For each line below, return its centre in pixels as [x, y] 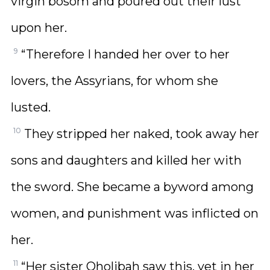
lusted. [31, 107]
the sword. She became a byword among [132, 187]
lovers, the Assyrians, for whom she [115, 81]
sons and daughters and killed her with [126, 160]
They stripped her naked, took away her [142, 134]
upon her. [39, 28]
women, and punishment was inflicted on [135, 213]
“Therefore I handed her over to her [125, 54]
